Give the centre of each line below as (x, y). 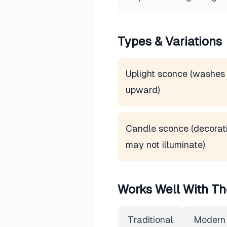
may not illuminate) (165, 145)
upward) (143, 90)
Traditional (150, 220)
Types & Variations (170, 41)
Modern (210, 220)
